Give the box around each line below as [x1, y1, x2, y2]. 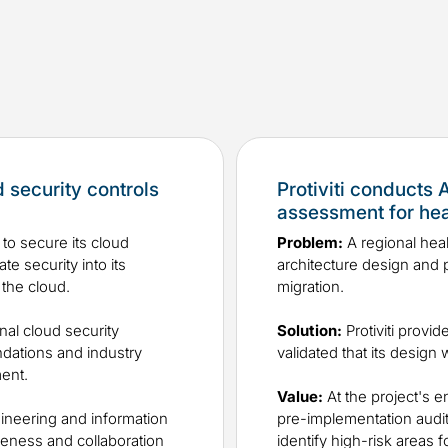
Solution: [277, 321, 342, 341]
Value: [277, 387, 323, 407]
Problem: [277, 233, 343, 253]
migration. [277, 277, 344, 297]
